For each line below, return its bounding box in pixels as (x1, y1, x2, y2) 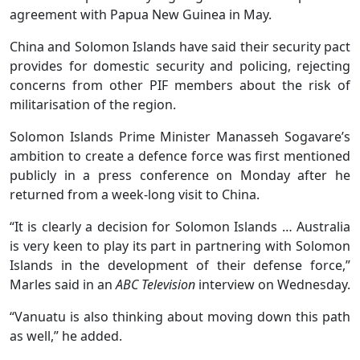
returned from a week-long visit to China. (10, 185, 260, 203)
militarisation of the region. (10, 95, 176, 113)
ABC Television (116, 275, 195, 293)
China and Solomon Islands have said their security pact (10, 37, 350, 55)
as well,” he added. (10, 326, 122, 345)
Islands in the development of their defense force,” (10, 256, 350, 274)
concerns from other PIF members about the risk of (10, 76, 350, 94)
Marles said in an (10, 275, 116, 293)
